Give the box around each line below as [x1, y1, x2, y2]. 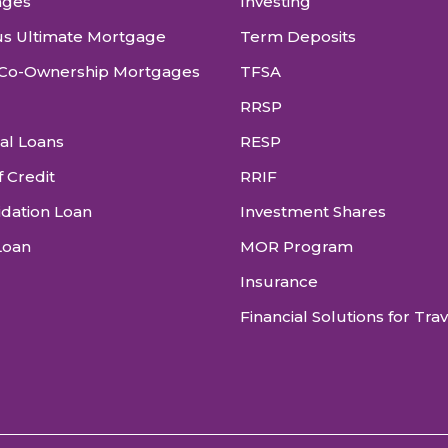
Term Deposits [240, 26, 356, 46]
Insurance [240, 271, 318, 291]
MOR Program [240, 236, 353, 256]
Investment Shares [240, 201, 386, 221]
